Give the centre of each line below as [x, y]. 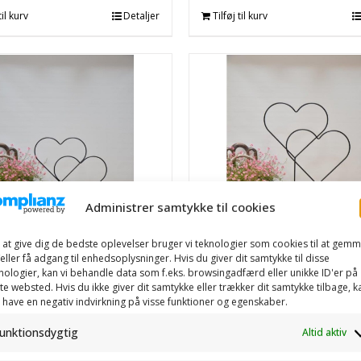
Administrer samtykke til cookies [180, 207]
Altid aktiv [324, 333]
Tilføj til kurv [240, 16]
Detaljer [141, 16]
